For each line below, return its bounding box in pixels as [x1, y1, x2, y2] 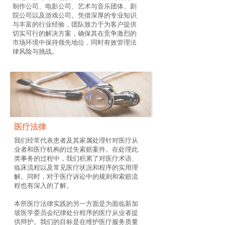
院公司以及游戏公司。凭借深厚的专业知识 [13, 12, 137, 19]
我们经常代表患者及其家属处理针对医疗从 [14, 137, 138, 144]
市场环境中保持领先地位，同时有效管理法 [13, 39, 137, 46]
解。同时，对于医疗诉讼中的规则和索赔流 [14, 173, 138, 180]
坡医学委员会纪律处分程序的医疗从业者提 [14, 209, 138, 216]
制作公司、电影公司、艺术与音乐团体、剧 [13, 3, 137, 10]
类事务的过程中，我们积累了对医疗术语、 [14, 155, 138, 162]
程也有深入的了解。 [14, 182, 75, 189]
